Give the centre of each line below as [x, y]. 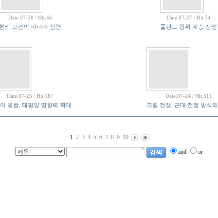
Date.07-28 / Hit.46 [30, 18]
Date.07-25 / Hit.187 [30, 96]
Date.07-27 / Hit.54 [189, 18]
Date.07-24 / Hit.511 [189, 96]
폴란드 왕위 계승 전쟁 [189, 27]
